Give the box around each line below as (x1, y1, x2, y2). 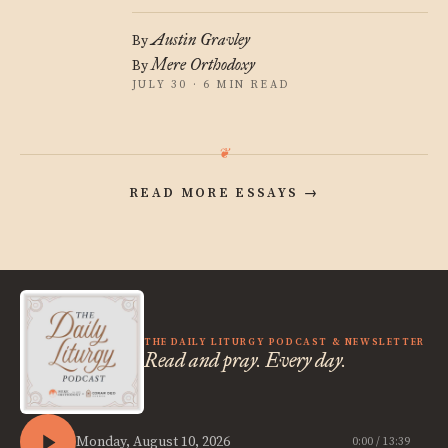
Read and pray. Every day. (144, 347, 346, 372)
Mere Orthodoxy (151, 55, 255, 74)
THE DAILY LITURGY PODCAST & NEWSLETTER (144, 335, 425, 348)
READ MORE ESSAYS (128, 185, 304, 201)
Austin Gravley (151, 30, 250, 49)
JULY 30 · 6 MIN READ (132, 78, 289, 92)
